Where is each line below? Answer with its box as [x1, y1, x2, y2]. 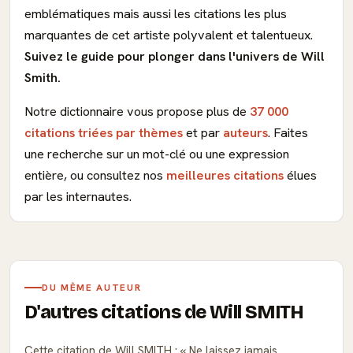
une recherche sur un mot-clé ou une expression [24, 146, 289, 162]
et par [183, 124, 223, 141]
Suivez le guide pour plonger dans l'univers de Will [24, 48, 325, 65]
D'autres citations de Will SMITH [24, 301, 304, 323]
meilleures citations [166, 167, 284, 184]
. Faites [268, 124, 308, 141]
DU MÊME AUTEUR [42, 281, 142, 294]
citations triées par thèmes [24, 124, 183, 141]
